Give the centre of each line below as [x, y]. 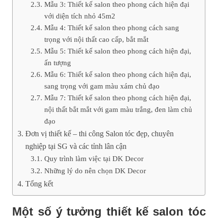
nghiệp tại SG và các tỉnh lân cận [76, 146]
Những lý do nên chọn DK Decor [95, 170]
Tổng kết [39, 184]
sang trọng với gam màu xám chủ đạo [102, 86]
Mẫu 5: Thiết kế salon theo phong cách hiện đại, [118, 51]
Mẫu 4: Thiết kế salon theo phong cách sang [111, 27]
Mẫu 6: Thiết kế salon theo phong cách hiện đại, [118, 74]
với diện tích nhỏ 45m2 [80, 16]
